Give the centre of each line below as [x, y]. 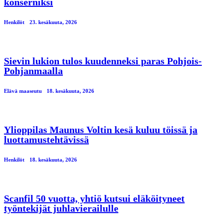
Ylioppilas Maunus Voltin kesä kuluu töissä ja [101, 129]
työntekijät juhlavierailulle [61, 208]
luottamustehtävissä [46, 139]
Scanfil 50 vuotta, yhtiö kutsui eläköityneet [94, 198]
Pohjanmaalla [33, 70]
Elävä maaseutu [23, 91]
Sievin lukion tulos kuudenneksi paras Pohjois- [103, 61]
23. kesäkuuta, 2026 [53, 22]
